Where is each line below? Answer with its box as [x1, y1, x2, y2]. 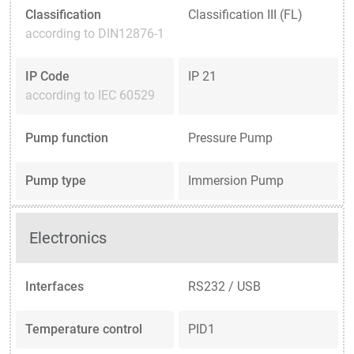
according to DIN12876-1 [25, 25, 164, 41]
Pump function [25, 130, 108, 145]
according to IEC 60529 [25, 87, 155, 103]
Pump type [25, 172, 86, 188]
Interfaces [25, 278, 84, 294]
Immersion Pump [188, 172, 284, 188]
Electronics [29, 228, 107, 247]
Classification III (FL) [188, 6, 303, 22]
